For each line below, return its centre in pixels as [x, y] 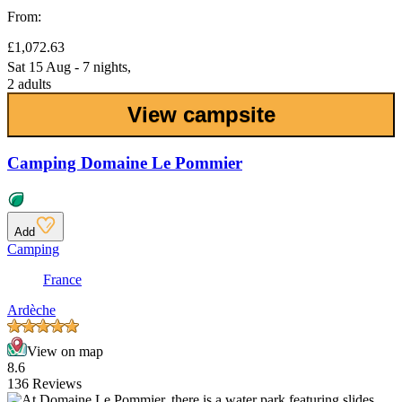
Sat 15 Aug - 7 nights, [69, 66]
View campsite [201, 114]
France [62, 280]
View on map [65, 352]
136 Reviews [44, 384]
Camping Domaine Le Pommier [125, 163]
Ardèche [31, 310]
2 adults [29, 83]
